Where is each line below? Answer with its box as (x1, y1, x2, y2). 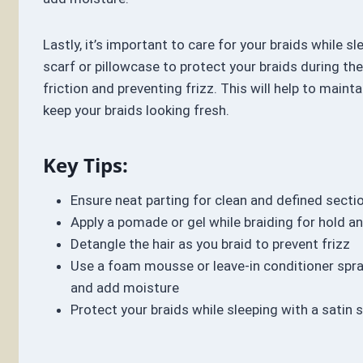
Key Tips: (42, 152, 128, 179)
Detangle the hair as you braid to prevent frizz (70, 236, 350, 253)
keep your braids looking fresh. (42, 102, 229, 119)
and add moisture (70, 280, 179, 297)
